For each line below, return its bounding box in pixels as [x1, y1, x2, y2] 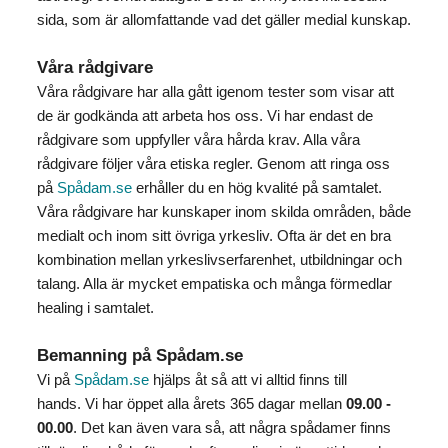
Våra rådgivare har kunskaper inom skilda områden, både [36, 203, 411, 221]
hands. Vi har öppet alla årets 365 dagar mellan [36, 395, 346, 413]
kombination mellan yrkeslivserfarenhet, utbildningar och [36, 251, 402, 269]
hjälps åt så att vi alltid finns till [148, 371, 347, 389]
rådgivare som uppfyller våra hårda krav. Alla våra [36, 131, 360, 149]
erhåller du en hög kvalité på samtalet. [131, 179, 382, 197]
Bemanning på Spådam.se [36, 346, 243, 366]
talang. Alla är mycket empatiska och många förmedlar [36, 275, 392, 293]
